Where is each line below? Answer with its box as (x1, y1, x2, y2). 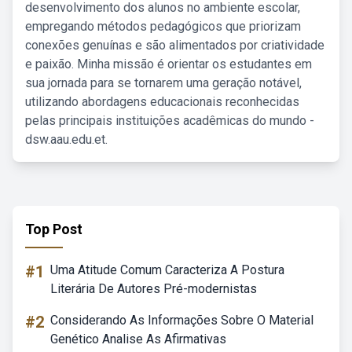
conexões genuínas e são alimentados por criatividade (25, 38, 324, 53)
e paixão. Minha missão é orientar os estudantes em (25, 57, 312, 71)
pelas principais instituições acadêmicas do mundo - (25, 113, 314, 128)
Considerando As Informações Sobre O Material (50, 313, 313, 328)
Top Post (25, 221, 82, 237)
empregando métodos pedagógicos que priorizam (25, 19, 301, 34)
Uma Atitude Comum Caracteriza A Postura (50, 262, 284, 277)
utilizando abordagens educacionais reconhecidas (25, 94, 299, 109)
